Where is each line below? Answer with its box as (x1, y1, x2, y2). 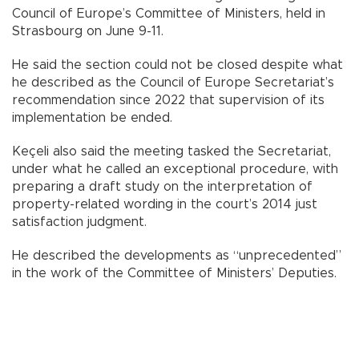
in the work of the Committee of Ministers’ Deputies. (12, 267, 337, 280)
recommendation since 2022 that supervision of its (12, 94, 325, 107)
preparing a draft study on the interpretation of (12, 180, 313, 194)
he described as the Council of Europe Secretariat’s (12, 76, 334, 90)
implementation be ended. (12, 111, 172, 125)
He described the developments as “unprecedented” (12, 249, 341, 263)
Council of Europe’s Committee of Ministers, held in (12, 7, 325, 21)
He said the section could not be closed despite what (12, 58, 343, 72)
